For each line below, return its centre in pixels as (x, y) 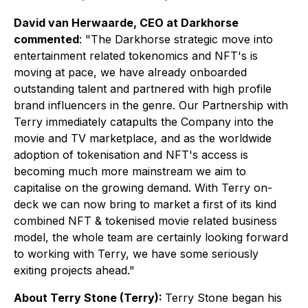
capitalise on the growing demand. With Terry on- (143, 188)
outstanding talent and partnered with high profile (143, 89)
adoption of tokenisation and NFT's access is (131, 155)
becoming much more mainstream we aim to (130, 171)
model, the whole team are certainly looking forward (151, 237)
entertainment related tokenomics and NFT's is (136, 56)
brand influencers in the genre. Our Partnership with (151, 105)
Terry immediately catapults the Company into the (144, 122)
